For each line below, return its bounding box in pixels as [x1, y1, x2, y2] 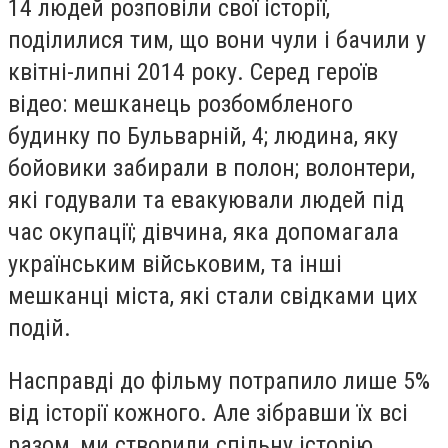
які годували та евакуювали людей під [8, 185, 404, 214]
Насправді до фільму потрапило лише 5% [8, 367, 430, 396]
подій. [8, 313, 77, 342]
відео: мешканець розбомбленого [8, 89, 353, 118]
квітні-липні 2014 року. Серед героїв [8, 57, 378, 86]
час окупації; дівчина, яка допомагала [8, 217, 399, 246]
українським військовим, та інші [8, 249, 342, 278]
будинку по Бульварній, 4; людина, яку [8, 121, 398, 150]
